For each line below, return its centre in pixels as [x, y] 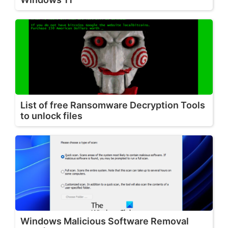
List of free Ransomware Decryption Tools [113, 105]
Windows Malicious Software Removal [105, 221]
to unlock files [51, 116]
